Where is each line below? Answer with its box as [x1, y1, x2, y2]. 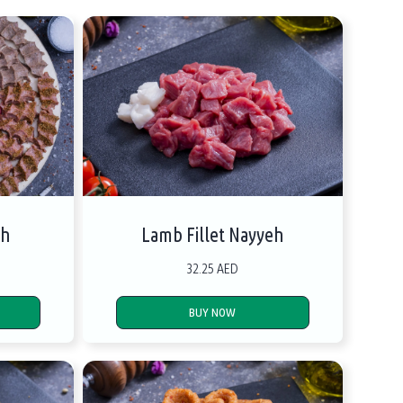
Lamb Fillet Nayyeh [141, 222, 284, 248]
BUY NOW [189, 304, 237, 321]
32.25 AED [186, 259, 238, 278]
